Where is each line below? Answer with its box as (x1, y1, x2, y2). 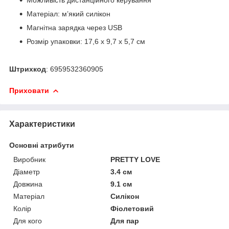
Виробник (13, 155, 45, 164)
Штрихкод (9, 64, 46, 73)
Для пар (110, 216, 140, 225)
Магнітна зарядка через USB (27, 23, 122, 32)
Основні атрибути (9, 141, 74, 149)
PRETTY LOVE (110, 155, 161, 164)
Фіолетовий (110, 204, 154, 213)
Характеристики (9, 119, 75, 128)
